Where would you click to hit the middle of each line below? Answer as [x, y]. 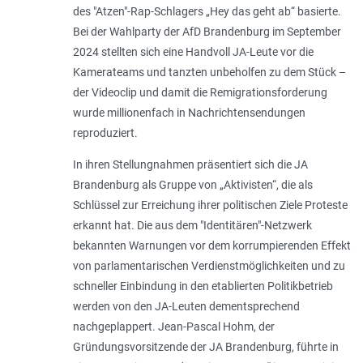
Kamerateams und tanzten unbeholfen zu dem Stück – [209, 73]
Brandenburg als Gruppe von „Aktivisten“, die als [192, 185]
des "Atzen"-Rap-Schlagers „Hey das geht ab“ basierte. [207, 12]
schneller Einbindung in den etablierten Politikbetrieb [203, 286]
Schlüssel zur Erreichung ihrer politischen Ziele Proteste [210, 205]
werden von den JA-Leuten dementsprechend [186, 307]
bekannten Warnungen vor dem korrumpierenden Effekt [211, 246]
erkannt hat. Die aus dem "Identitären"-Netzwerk [192, 226]
